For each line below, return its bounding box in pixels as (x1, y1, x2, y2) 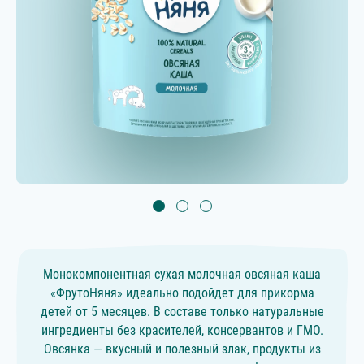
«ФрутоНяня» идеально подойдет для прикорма (50, 285, 314, 301)
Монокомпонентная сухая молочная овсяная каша (43, 266, 321, 283)
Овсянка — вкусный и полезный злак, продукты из (43, 341, 321, 357)
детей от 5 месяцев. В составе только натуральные (40, 304, 324, 320)
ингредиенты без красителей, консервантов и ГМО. (41, 323, 323, 339)
